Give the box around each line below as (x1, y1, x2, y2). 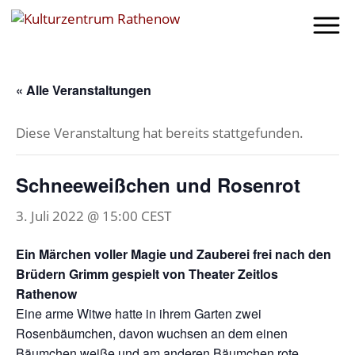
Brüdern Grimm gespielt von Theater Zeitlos (16, 265, 278, 283)
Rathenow (16, 284, 77, 303)
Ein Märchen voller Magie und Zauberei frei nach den (16, 245, 331, 263)
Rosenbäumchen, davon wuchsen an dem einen (16, 324, 288, 342)
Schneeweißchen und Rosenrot (16, 171, 300, 198)
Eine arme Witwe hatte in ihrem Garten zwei (16, 304, 261, 323)
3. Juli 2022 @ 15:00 (16, 207, 138, 225)
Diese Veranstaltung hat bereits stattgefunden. (16, 124, 303, 142)
